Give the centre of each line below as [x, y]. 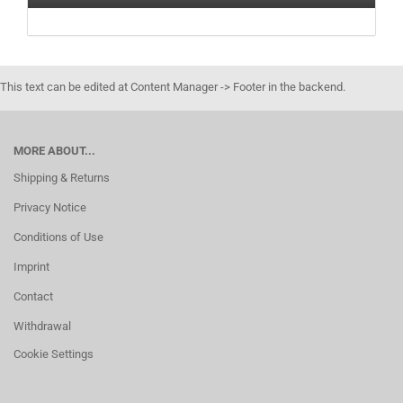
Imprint [31, 267]
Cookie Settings [54, 354]
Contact [33, 296]
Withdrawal [42, 326]
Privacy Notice [50, 207]
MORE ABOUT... [54, 151]
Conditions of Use [58, 237]
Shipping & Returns [62, 178]
